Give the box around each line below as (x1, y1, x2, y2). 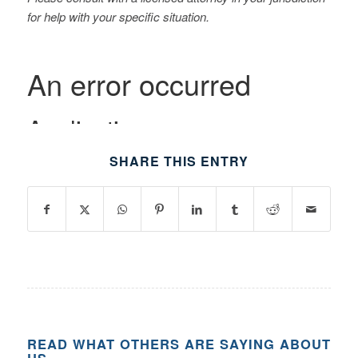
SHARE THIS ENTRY (109, 152, 249, 171)
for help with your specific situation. (26, 7, 209, 25)
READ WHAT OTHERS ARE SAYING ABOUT (26, 334, 331, 354)
